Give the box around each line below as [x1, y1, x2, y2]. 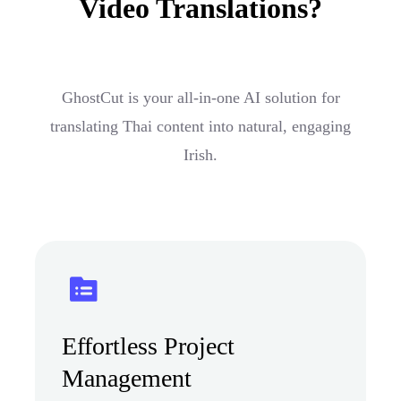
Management [62, 363, 192, 392]
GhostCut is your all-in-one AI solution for [61, 88, 340, 107]
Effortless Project [62, 331, 235, 360]
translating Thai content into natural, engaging [50, 116, 351, 135]
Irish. [183, 145, 218, 164]
